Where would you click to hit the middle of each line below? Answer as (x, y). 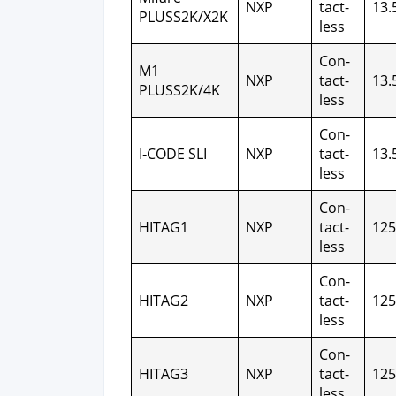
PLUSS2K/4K (179, 90)
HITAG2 (164, 301)
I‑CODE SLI (173, 154)
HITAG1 (164, 227)
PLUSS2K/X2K (183, 17)
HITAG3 (164, 374)
